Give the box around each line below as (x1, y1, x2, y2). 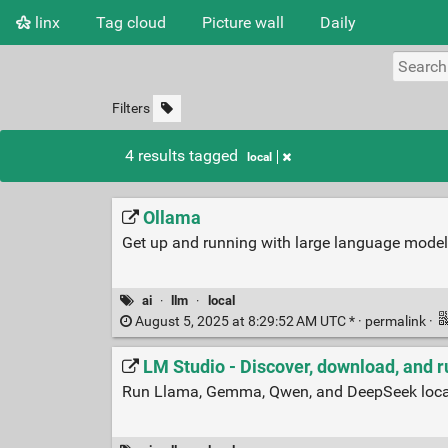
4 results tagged (125, 146, 243, 165)
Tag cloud (96, 12, 166, 32)
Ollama (142, 206, 201, 229)
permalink (364, 313, 429, 331)
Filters (111, 100, 150, 117)
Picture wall (202, 12, 284, 32)
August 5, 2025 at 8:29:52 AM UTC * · (131, 313, 365, 331)
